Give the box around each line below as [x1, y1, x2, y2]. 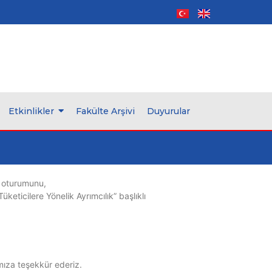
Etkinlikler [8, 106, 54, 117]
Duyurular [147, 106, 190, 117]
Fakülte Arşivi [76, 106, 135, 117]
